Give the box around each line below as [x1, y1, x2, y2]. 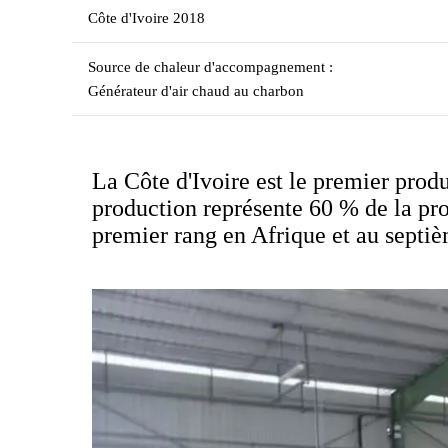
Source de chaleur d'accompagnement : [88, 59, 333, 75]
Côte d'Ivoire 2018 [88, 10, 205, 26]
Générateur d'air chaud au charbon [88, 83, 304, 99]
